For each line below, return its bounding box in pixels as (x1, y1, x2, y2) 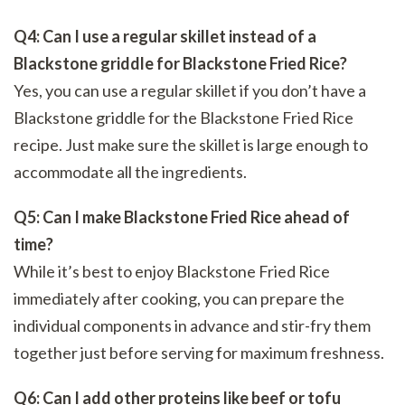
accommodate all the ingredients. (14, 162, 247, 183)
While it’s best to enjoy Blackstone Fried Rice (14, 261, 330, 282)
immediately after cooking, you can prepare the (14, 288, 344, 309)
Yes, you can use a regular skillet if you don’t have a (14, 80, 366, 101)
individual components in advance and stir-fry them (14, 316, 371, 336)
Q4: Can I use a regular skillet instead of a (14, 26, 316, 47)
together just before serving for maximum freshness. (14, 343, 384, 363)
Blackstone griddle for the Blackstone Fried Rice (14, 108, 353, 128)
